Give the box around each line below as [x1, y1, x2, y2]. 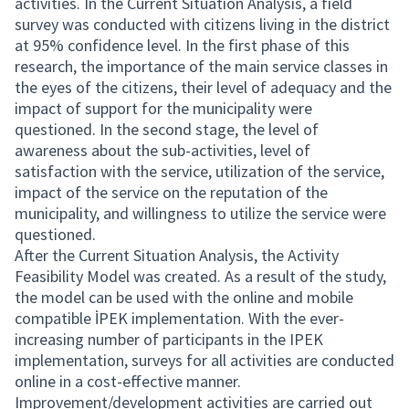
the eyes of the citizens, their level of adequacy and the [15, 77, 392, 98]
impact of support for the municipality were [15, 98, 312, 119]
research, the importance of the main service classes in [15, 56, 388, 77]
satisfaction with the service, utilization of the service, [15, 161, 384, 182]
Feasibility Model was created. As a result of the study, [15, 266, 386, 287]
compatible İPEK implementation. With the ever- [15, 308, 344, 329]
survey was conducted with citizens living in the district [15, 14, 390, 35]
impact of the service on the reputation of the [15, 182, 328, 203]
